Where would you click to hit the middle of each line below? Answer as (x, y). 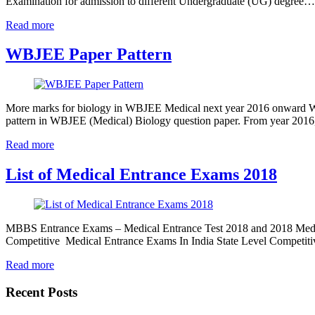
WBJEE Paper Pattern (89, 54)
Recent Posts (41, 292)
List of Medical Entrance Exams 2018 (141, 175)
